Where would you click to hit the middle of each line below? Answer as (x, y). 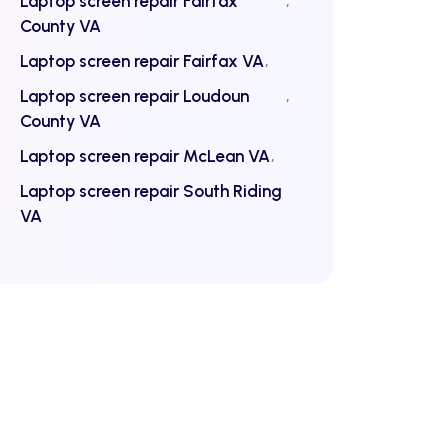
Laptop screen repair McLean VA (145, 156)
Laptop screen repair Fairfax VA (142, 61)
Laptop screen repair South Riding (151, 191)
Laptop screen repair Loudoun (134, 96)
